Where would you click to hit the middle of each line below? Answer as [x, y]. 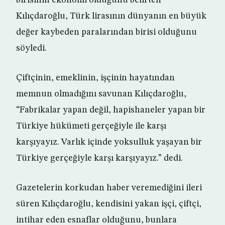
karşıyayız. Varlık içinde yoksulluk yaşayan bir [109, 142]
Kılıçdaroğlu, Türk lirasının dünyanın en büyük [111, 16]
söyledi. [31, 48]
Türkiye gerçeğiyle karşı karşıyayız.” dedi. [99, 158]
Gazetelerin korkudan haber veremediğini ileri [109, 188]
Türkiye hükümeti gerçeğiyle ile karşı [91, 126]
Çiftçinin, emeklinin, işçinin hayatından [95, 78]
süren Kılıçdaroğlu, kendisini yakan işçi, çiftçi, [109, 204]
